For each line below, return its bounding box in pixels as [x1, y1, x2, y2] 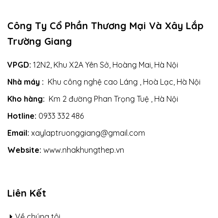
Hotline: [7, 111, 36, 121]
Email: [7, 128, 29, 138]
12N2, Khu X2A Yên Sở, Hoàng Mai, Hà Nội [31, 60, 178, 70]
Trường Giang [7, 35, 72, 48]
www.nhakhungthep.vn [41, 145, 124, 155]
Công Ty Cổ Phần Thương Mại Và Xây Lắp [7, 19, 203, 32]
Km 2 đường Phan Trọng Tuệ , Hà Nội [45, 94, 178, 104]
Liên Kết [7, 187, 46, 200]
